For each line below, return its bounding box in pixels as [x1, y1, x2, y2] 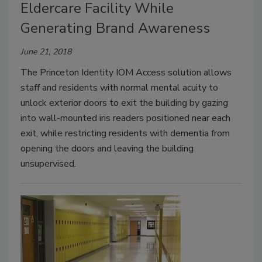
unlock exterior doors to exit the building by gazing [20, 96, 228, 109]
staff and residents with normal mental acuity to [20, 81, 218, 94]
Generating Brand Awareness [20, 18, 210, 37]
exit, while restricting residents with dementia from [20, 126, 230, 140]
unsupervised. [20, 157, 76, 170]
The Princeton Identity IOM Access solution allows [20, 65, 232, 79]
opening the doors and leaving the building [20, 142, 194, 155]
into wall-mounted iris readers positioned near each [20, 111, 230, 125]
